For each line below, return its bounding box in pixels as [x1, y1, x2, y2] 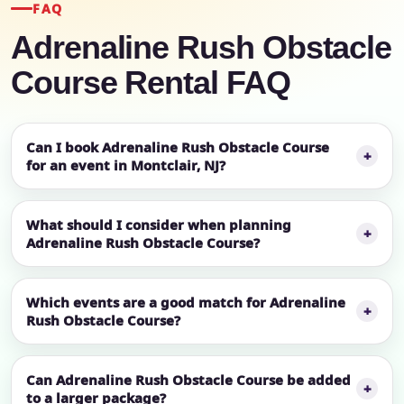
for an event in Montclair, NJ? [26, 155, 225, 174]
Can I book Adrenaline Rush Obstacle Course [26, 137, 329, 156]
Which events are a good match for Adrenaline [26, 292, 345, 311]
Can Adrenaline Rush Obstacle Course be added [26, 370, 351, 389]
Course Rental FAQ [11, 64, 290, 101]
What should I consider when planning [26, 215, 291, 234]
